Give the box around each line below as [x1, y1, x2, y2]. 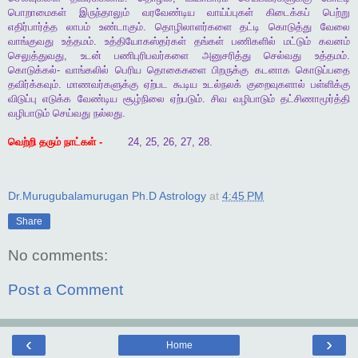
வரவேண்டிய [141, 6, 195, 19]
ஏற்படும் [170, 93, 203, 105]
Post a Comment [8, 281, 123, 299]
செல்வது [264, 50, 302, 62]
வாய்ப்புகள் [207, 6, 254, 19]
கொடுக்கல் [8, 64, 57, 77]
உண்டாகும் [98, 21, 143, 34]
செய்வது [53, 107, 90, 120]
